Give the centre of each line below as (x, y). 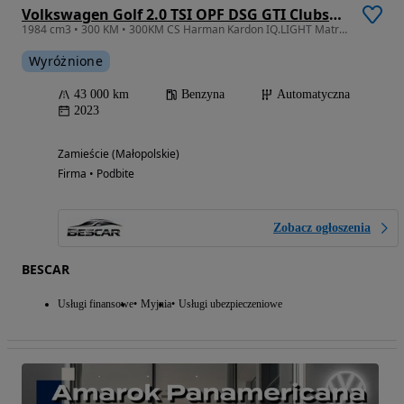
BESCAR (46, 270)
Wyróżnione (66, 61)
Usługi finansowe (96, 304)
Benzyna (203, 95)
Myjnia (156, 304)
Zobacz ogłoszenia (322, 228)
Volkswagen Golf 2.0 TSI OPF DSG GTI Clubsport (335, 15)
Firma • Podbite (96, 174)
